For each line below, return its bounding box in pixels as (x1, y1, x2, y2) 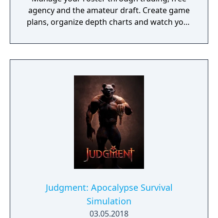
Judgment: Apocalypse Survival (45, 182, 173, 193)
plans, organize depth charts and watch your (26, 17, 192, 27)
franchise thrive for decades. (56, 28, 162, 39)
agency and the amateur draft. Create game (28, 5, 190, 16)
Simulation (87, 195, 131, 207)
